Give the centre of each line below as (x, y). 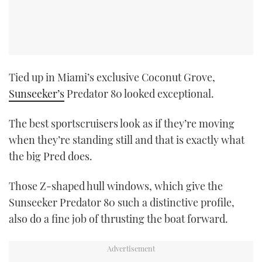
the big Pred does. (51, 156)
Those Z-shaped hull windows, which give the (116, 186)
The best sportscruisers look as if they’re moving (122, 123)
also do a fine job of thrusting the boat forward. (118, 219)
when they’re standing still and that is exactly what (127, 139)
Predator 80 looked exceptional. (139, 93)
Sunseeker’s (37, 93)
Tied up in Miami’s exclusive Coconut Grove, (112, 77)
